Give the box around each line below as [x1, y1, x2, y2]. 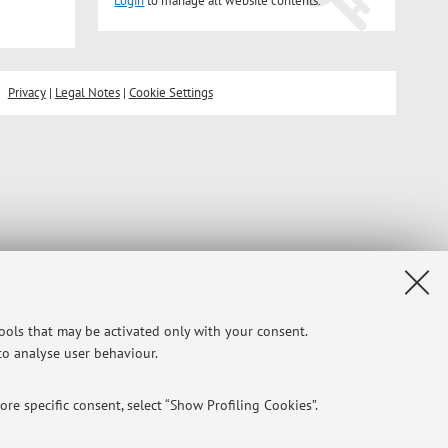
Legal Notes [54, 84, 120, 102]
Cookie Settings [128, 84, 213, 102]
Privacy [7, 84, 46, 102]
